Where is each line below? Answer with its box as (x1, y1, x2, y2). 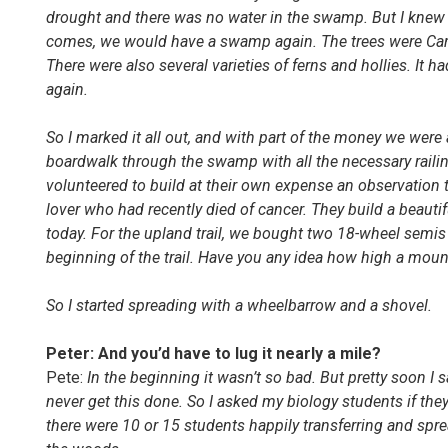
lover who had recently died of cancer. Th (46, 200, 329, 219)
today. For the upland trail (46, 224, 222, 243)
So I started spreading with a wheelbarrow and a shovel (46, 296, 428, 315)
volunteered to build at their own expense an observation (46, 176, 444, 195)
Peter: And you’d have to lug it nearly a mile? (46, 344, 381, 363)
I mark (68, 128, 111, 147)
